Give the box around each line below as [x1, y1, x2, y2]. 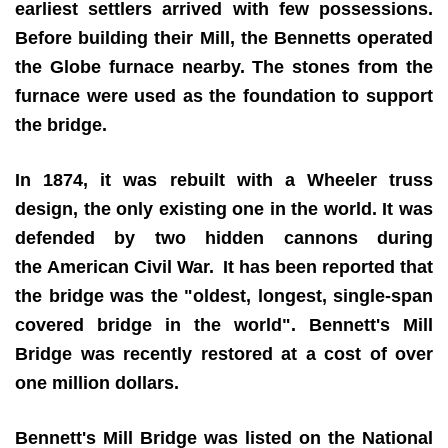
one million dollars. [15, 372, 179, 393]
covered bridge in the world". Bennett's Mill [15, 314, 433, 335]
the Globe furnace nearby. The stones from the [15, 56, 433, 77]
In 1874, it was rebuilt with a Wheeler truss [15, 169, 433, 190]
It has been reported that [222, 256, 434, 277]
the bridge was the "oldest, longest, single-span [15, 285, 433, 306]
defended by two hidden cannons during [15, 227, 433, 248]
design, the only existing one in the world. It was [15, 198, 433, 219]
